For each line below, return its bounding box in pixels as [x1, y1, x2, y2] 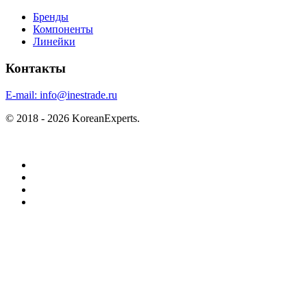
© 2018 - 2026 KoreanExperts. [5, 112, 140, 124]
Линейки [33, 36, 75, 48]
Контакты [5, 60, 66, 75]
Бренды [33, 11, 69, 23]
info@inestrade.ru [40, 88, 117, 101]
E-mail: [5, 88, 40, 101]
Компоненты [33, 23, 93, 36]
